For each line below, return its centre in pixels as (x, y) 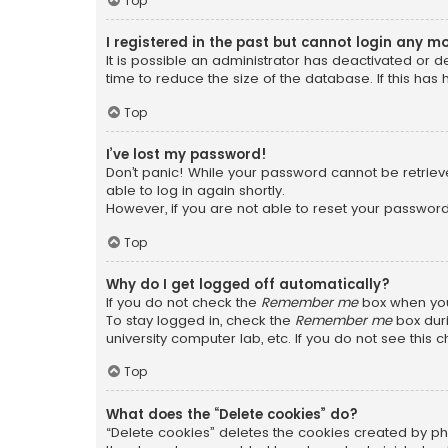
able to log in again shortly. (195, 191)
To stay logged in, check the (200, 320)
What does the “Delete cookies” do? (232, 414)
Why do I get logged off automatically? (248, 284)
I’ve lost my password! (186, 155)
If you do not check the (183, 302)
